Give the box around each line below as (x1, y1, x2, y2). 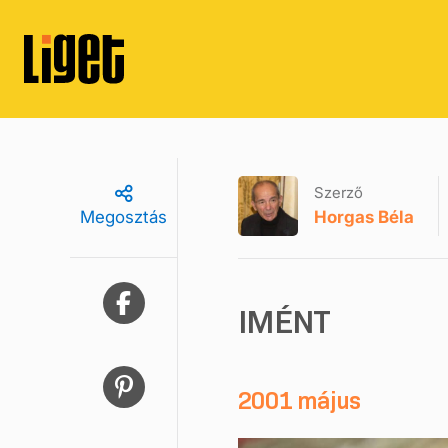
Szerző (314, 182, 363, 202)
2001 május (238, 386, 361, 415)
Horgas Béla (314, 206, 414, 227)
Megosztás (80, 207, 167, 227)
